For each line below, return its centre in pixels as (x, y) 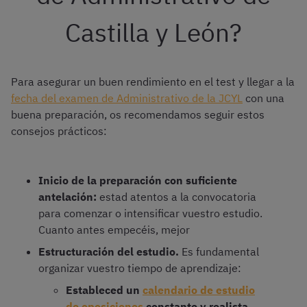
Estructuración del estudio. (110, 252)
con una (263, 98)
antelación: (69, 197)
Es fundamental (220, 252)
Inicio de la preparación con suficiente (138, 181)
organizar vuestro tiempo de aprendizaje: (140, 268)
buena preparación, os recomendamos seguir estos (138, 115)
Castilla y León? (153, 33)
